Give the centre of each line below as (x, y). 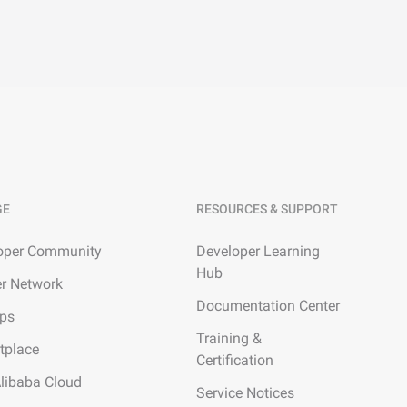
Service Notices (245, 393)
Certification (235, 360)
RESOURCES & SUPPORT (267, 209)
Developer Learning (258, 251)
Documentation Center (268, 306)
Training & (229, 338)
